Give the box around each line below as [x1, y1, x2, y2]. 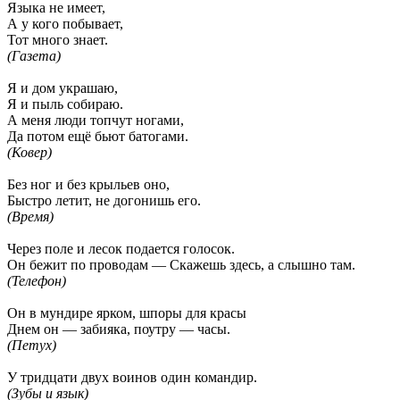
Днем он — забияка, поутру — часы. [7, 321, 230, 337]
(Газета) [7, 47, 61, 63]
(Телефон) [7, 272, 66, 288]
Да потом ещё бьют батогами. [7, 128, 188, 144]
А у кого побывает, [7, 15, 123, 31]
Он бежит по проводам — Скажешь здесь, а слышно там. [7, 256, 355, 272]
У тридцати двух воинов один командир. [7, 369, 257, 385]
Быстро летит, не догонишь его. [7, 192, 201, 208]
